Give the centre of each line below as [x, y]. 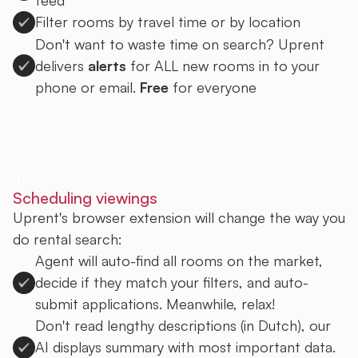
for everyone [213, 87]
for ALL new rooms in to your [223, 65]
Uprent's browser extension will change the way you [179, 218]
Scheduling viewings [85, 198]
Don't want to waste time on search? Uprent [180, 44]
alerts [107, 65]
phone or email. [88, 87]
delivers [62, 65]
